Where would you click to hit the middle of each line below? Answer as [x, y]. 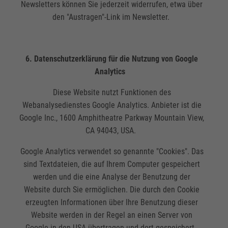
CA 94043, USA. [112, 130]
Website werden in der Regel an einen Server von [112, 215]
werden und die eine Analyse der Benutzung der [112, 177]
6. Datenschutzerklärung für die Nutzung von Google [112, 59]
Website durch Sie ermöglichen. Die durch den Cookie [112, 189]
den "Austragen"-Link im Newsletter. [112, 17]
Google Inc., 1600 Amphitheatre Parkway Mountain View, [112, 118]
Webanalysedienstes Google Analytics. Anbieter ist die [112, 105]
